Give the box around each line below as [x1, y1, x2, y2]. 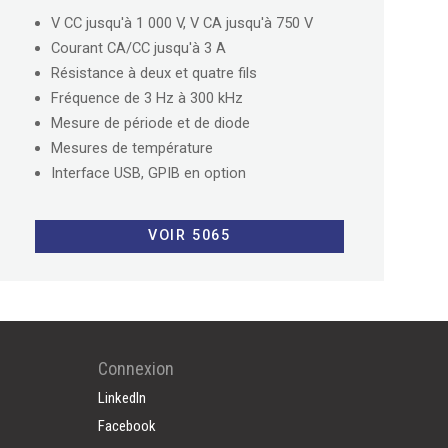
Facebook [98, 417, 156, 436]
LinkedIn [98, 389, 146, 408]
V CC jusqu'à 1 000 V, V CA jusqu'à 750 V [50, 13, 313, 32]
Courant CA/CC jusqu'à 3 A [50, 38, 226, 57]
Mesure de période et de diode [50, 113, 250, 132]
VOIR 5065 [148, 227, 231, 245]
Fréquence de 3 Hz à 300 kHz [50, 88, 243, 107]
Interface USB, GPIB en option [50, 163, 246, 182]
